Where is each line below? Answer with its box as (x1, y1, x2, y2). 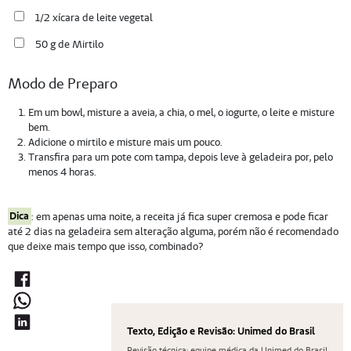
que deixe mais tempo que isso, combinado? (7, 239, 203, 253)
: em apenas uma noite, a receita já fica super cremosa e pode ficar (31, 209, 328, 223)
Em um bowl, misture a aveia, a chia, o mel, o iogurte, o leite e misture (27, 105, 335, 119)
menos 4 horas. (27, 165, 96, 179)
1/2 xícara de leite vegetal (34, 11, 153, 25)
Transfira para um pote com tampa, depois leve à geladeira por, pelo (27, 150, 333, 164)
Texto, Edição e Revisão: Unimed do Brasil (127, 324, 316, 338)
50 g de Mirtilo (34, 38, 103, 52)
